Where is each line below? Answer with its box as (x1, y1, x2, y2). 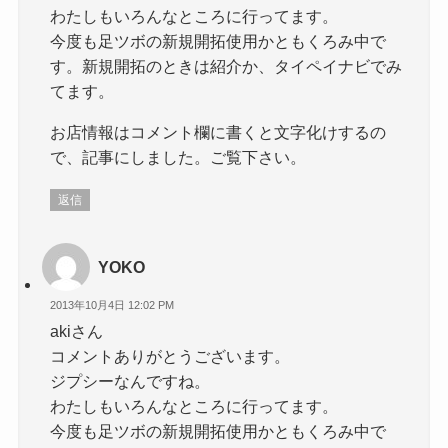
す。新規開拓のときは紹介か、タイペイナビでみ (50, 56, 403, 75)
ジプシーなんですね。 (50, 372, 211, 391)
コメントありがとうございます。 (50, 347, 291, 366)
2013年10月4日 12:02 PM (50, 298, 175, 311)
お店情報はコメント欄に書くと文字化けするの (50, 122, 387, 141)
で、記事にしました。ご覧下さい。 (50, 147, 307, 166)
